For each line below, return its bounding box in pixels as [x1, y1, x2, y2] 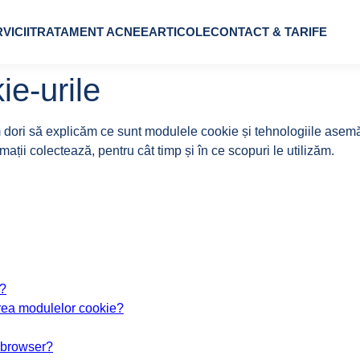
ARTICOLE [148, 25, 211, 39]
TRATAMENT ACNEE [29, 25, 149, 39]
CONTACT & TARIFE [210, 25, 327, 39]
